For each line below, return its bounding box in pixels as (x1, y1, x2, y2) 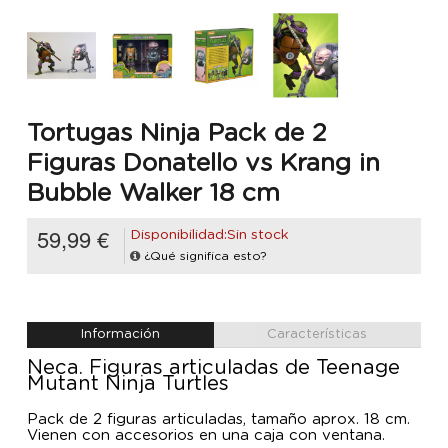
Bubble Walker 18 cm (27, 180, 280, 206)
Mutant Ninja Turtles (27, 374, 229, 395)
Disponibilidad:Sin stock (130, 228, 289, 243)
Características (267, 328, 368, 342)
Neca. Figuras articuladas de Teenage (27, 358, 400, 379)
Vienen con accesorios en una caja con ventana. (27, 428, 385, 444)
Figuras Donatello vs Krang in (27, 150, 380, 176)
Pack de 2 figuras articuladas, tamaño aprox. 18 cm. (27, 412, 410, 428)
